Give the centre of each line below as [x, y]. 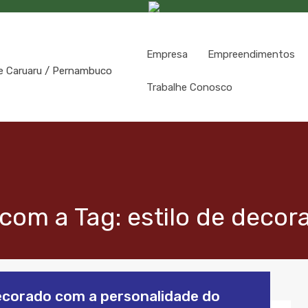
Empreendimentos [251, 54]
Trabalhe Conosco [189, 87]
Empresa [167, 54]
